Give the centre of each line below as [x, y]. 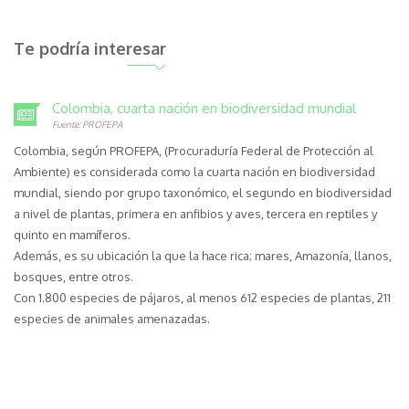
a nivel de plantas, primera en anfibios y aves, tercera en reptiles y [195, 213]
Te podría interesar [90, 48]
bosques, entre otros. [73, 276]
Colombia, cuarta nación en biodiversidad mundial [204, 108]
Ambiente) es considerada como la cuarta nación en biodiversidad [194, 171]
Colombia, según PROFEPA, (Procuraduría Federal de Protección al [194, 150]
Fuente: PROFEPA [87, 124]
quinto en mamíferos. [72, 234]
